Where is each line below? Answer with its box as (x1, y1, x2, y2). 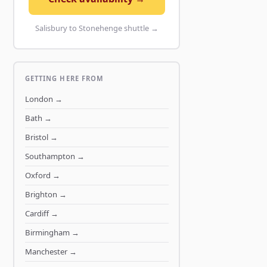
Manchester (24, 246, 67, 257)
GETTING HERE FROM (24, 73, 104, 83)
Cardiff (24, 207, 49, 219)
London (24, 93, 53, 104)
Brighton (24, 188, 57, 200)
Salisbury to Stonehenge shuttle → (35, 22, 159, 33)
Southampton (24, 150, 75, 162)
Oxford (24, 169, 51, 181)
